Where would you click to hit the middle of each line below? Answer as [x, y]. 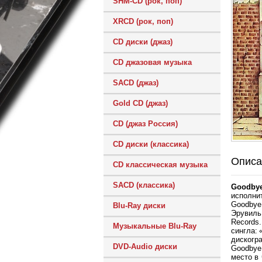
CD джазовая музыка [152, 62]
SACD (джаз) [136, 83]
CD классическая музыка [160, 165]
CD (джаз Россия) [145, 124]
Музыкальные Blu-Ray [155, 226]
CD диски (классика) [151, 144]
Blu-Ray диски [139, 206]
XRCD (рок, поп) [143, 21]
